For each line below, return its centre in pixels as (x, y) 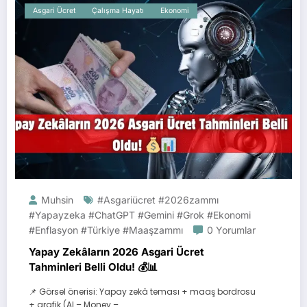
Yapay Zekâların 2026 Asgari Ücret (116, 252)
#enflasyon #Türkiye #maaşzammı (106, 230)
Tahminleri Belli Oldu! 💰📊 (93, 267)
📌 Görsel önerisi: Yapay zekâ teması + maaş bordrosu (142, 292)
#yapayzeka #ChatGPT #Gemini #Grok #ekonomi (140, 215)
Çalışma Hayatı (118, 11)
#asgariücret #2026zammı (158, 200)
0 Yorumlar (231, 230)
